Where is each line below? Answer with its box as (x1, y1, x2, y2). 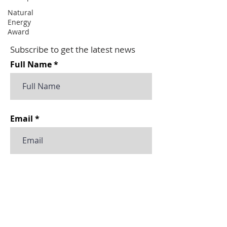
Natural (8, 8, 33, 17)
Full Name (10, 59, 52, 70)
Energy (8, 17, 31, 27)
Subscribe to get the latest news (10, 44, 135, 55)
